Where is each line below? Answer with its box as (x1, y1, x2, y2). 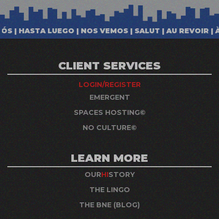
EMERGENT (89, 92, 130, 102)
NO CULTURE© (82, 123, 137, 132)
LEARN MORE (71, 151, 148, 165)
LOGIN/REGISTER (78, 80, 141, 89)
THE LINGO (89, 185, 130, 194)
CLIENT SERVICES (58, 59, 161, 72)
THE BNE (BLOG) (79, 200, 140, 209)
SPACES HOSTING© (73, 108, 146, 117)
